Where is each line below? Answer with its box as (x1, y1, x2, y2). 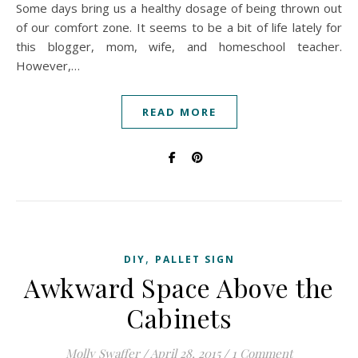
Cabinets (126, 300, 232, 335)
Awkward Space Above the (24, 270, 334, 304)
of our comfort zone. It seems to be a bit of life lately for (16, 19, 342, 35)
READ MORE (141, 105, 217, 119)
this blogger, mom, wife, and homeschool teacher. (16, 38, 342, 54)
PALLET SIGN (154, 253, 235, 266)
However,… (16, 58, 80, 74)
